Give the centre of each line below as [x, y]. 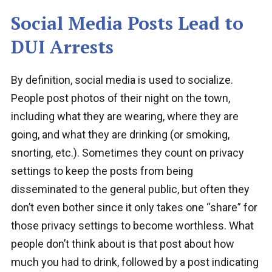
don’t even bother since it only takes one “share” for [134, 208]
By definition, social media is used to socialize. [122, 80]
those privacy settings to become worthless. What [132, 226]
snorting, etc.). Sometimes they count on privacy [127, 153]
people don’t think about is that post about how [122, 244]
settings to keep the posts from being [102, 171]
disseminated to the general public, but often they [130, 189]
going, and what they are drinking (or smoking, [120, 135]
